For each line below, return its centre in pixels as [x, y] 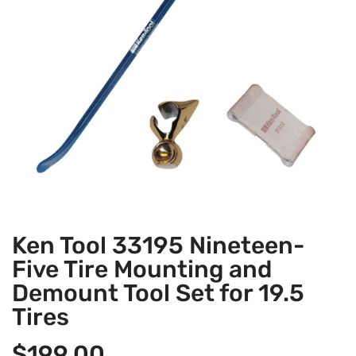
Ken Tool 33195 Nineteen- [158, 246]
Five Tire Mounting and [142, 270]
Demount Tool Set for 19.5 [158, 294]
